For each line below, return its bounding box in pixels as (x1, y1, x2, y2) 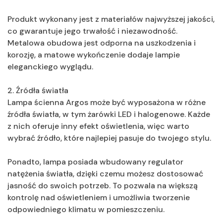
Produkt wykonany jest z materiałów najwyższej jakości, (7, 13, 215, 24)
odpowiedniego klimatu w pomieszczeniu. (7, 204, 165, 215)
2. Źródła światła (7, 85, 68, 96)
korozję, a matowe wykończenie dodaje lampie (7, 49, 180, 60)
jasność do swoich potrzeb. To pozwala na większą (7, 180, 198, 191)
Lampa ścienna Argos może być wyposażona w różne (7, 97, 206, 108)
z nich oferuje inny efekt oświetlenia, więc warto (7, 120, 189, 131)
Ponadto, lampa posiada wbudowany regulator (7, 156, 183, 167)
